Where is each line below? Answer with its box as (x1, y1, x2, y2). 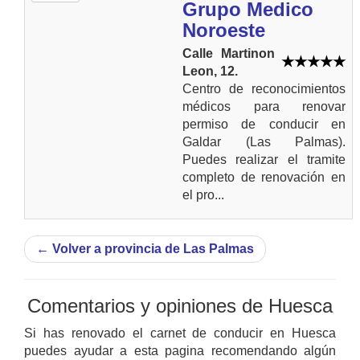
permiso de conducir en (182, 117, 346, 131)
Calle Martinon (182, 47, 275, 60)
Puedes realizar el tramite (182, 153, 346, 166)
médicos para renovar (182, 100, 346, 113)
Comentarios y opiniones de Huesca (27, 295, 333, 317)
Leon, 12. (182, 64, 238, 78)
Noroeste (182, 19, 265, 41)
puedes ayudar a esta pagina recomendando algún (24, 344, 336, 358)
